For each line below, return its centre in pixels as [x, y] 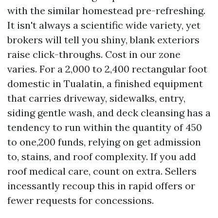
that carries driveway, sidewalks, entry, [96, 98]
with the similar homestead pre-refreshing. [106, 10]
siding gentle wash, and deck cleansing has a [109, 113]
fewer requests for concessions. [81, 200]
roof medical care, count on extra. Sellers [102, 171]
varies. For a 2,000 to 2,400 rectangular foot [107, 69]
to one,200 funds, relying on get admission [104, 142]
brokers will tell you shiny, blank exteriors [103, 40]
